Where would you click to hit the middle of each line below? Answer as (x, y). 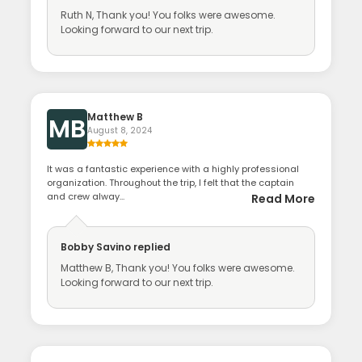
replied (151, 246)
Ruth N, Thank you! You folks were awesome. (168, 15)
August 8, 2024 (120, 130)
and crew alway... (86, 196)
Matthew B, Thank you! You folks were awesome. (178, 267)
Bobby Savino (96, 246)
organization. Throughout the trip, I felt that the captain (171, 182)
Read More (283, 198)
